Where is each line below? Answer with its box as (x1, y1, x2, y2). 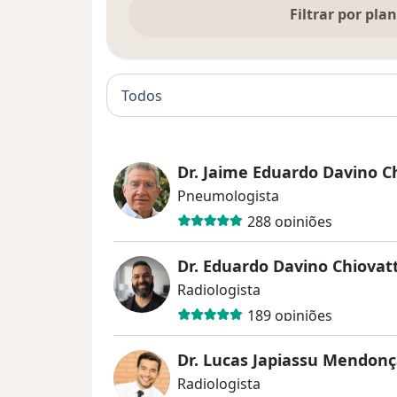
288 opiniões (246, 211, 332, 231)
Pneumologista (177, 186, 279, 206)
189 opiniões (246, 305, 332, 325)
